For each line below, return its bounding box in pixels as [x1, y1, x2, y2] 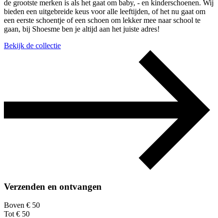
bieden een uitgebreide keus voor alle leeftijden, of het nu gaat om [4, 7, 205, 16]
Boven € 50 [4, 201, 40, 210]
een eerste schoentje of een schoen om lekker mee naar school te [4, 16, 200, 25]
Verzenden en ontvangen [4, 181, 102, 192]
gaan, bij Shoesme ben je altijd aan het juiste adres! [4, 25, 160, 34]
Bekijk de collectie [4, 41, 61, 50]
